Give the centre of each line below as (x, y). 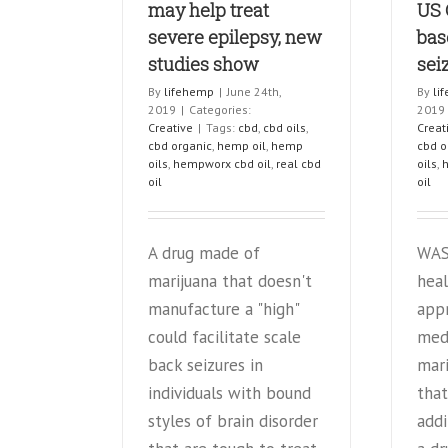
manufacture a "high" (223, 308)
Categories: (220, 109)
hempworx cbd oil (222, 163)
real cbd (298, 163)
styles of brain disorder (233, 420)
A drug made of (204, 252)
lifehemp (189, 91)
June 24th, (254, 91)
